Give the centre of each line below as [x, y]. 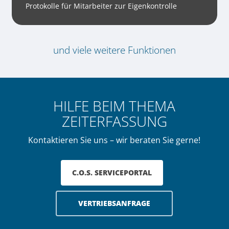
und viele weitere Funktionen [114, 50]
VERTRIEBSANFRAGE [114, 203]
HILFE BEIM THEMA [114, 106]
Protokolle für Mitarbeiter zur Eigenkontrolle [101, 6]
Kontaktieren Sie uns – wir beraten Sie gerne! [114, 140]
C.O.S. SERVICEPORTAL [112, 173]
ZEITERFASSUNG [114, 121]
